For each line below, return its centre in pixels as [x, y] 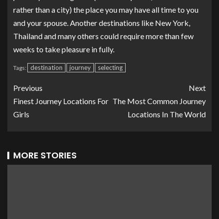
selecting [110, 68]
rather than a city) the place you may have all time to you [106, 10]
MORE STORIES [45, 155]
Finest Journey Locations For [61, 101]
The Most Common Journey [159, 101]
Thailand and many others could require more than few [103, 36]
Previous [28, 88]
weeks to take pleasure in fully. [64, 49]
